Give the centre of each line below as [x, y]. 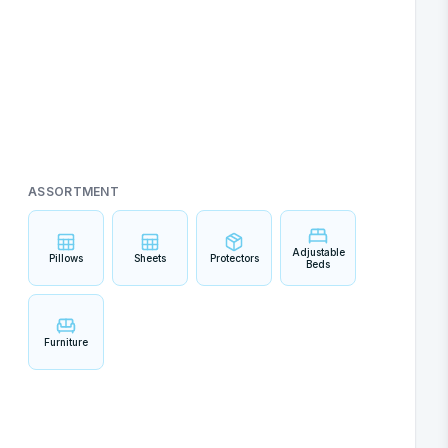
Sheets [150, 258]
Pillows [66, 258]
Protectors [234, 258]
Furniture [66, 342]
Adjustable [318, 252]
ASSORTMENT [73, 191]
